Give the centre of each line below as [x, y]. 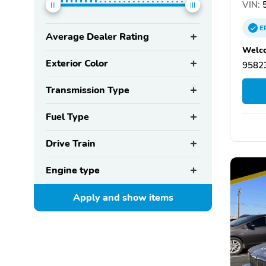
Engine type [73, 170]
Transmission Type [88, 90]
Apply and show [111, 197]
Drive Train [71, 143]
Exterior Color [77, 63]
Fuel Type [67, 117]
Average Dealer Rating [97, 37]
